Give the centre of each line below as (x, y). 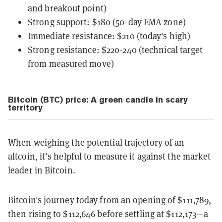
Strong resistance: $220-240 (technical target (115, 50)
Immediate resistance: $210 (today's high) (109, 36)
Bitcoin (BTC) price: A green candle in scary (98, 99)
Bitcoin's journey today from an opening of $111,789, (110, 200)
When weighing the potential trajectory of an (96, 142)
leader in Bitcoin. (42, 170)
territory (25, 107)
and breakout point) (67, 8)
